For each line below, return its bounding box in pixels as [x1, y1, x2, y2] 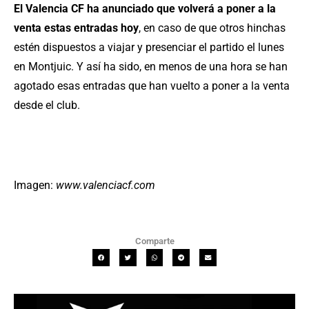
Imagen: [14, 179, 56, 192]
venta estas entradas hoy [14, 21, 139, 35]
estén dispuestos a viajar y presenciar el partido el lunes [14, 41, 284, 54]
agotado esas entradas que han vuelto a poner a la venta [14, 79, 290, 93]
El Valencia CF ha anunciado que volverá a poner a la [14, 2, 276, 16]
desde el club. [14, 99, 80, 112]
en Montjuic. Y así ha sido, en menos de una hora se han [14, 60, 288, 74]
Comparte [134, 236, 175, 247]
